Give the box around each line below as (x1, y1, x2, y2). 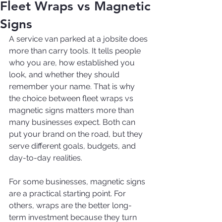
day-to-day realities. (9, 153, 82, 163)
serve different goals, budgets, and (9, 141, 138, 151)
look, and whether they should (9, 70, 121, 79)
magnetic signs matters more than (9, 106, 136, 115)
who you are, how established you (9, 58, 137, 67)
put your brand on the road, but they (9, 129, 145, 139)
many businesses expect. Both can (9, 117, 137, 127)
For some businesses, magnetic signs (9, 177, 147, 186)
